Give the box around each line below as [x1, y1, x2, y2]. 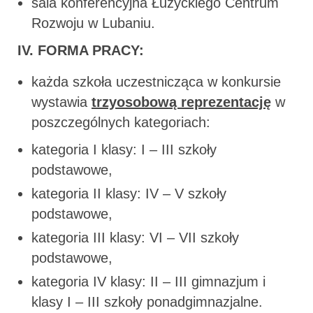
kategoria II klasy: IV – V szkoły [31, 185, 226, 201]
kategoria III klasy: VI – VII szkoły [31, 229, 239, 245]
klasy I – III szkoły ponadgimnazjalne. [31, 293, 263, 310]
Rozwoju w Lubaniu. [31, 15, 155, 31]
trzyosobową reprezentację [92, 94, 271, 110]
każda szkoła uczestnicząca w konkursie [31, 73, 281, 89]
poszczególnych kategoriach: [31, 114, 210, 130]
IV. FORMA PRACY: [17, 42, 144, 58]
